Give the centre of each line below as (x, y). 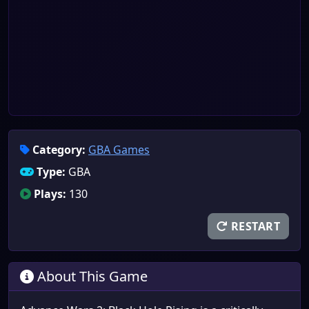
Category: (59, 150)
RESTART (254, 226)
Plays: (50, 194)
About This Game (91, 276)
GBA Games (119, 150)
